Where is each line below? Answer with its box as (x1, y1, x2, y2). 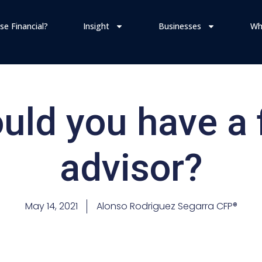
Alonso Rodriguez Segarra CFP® (96, 199, 237, 213)
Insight (82, 20, 109, 32)
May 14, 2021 (25, 199, 78, 213)
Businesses (158, 20, 201, 32)
